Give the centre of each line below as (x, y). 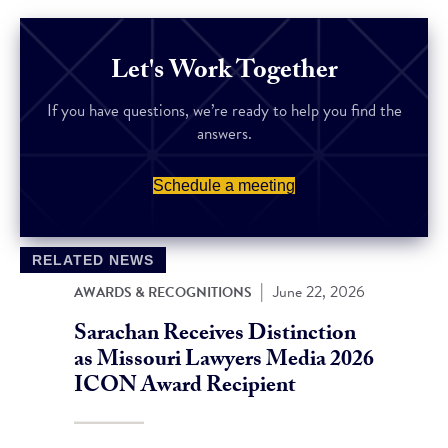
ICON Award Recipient (185, 387)
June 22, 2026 (319, 292)
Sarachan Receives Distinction (215, 335)
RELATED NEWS (93, 260)
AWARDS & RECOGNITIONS (164, 292)
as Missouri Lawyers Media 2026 (224, 361)
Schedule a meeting (224, 185)
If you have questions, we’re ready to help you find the (224, 110)
